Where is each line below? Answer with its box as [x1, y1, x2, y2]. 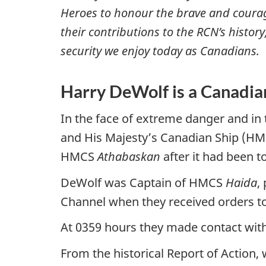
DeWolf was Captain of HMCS [61, 174, 226, 191]
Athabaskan [97, 148, 160, 164]
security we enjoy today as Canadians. [61, 42, 259, 59]
